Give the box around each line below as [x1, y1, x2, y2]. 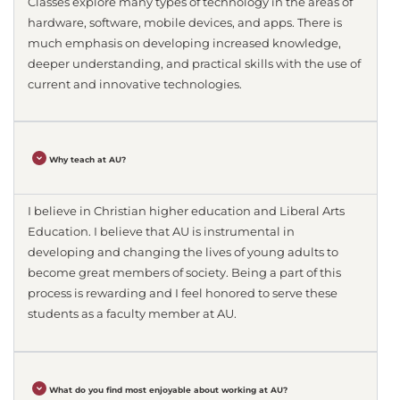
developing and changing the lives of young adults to [28, 246, 338, 260]
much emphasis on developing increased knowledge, [28, 36, 341, 50]
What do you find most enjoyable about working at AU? [49, 384, 288, 395]
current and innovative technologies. [28, 77, 242, 91]
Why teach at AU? [49, 154, 127, 165]
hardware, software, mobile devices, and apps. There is [28, 15, 342, 29]
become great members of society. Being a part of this [28, 266, 341, 280]
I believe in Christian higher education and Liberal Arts [28, 204, 345, 219]
